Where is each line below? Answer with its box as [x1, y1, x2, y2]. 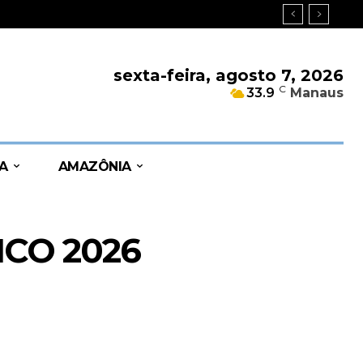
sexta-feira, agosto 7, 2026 [113, 66, 344, 86]
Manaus [290, 85, 344, 101]
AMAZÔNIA [58, 158, 131, 174]
